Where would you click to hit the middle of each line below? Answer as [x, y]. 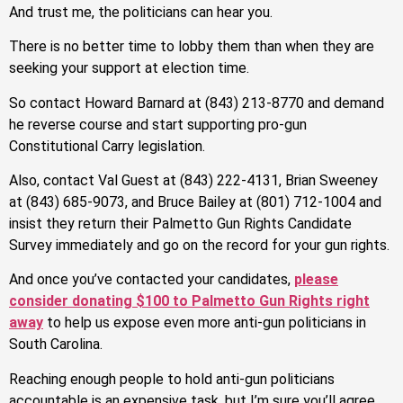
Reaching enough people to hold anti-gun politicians [172, 379]
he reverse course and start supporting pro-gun [158, 124]
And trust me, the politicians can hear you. [141, 12]
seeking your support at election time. [129, 68]
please [316, 280]
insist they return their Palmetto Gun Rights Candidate [180, 223]
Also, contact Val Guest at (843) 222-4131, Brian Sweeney [193, 180]
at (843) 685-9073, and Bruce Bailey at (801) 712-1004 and [195, 201]
